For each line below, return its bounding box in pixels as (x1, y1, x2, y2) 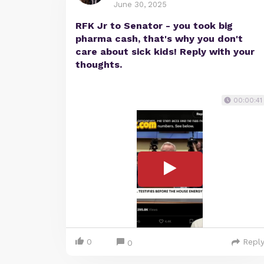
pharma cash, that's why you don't (75, 33, 243, 45)
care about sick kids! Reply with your (75, 46, 255, 58)
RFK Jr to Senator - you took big (75, 20, 233, 32)
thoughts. (75, 59, 122, 71)
